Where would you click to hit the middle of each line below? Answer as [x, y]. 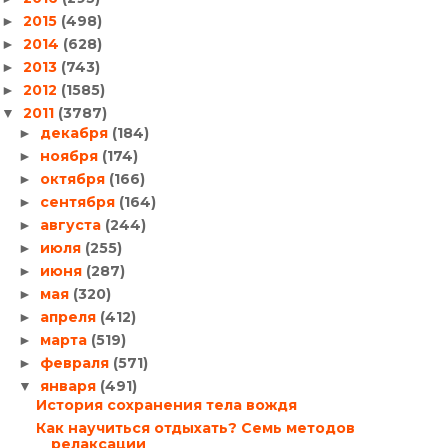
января [69, 385]
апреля [69, 316]
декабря [75, 132]
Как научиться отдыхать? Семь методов [195, 428]
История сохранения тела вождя [166, 405]
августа [72, 224]
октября [74, 178]
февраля [76, 362]
